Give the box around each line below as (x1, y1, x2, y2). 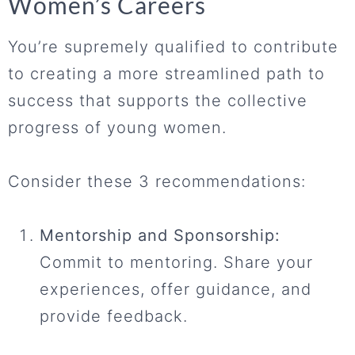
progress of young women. (8, 118, 227, 138)
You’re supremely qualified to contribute (8, 37, 338, 57)
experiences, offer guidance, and (40, 280, 311, 300)
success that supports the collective (8, 91, 307, 111)
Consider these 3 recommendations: (8, 172, 306, 192)
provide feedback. (40, 307, 188, 326)
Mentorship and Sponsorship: (40, 226, 281, 246)
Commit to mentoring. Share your (40, 253, 313, 273)
